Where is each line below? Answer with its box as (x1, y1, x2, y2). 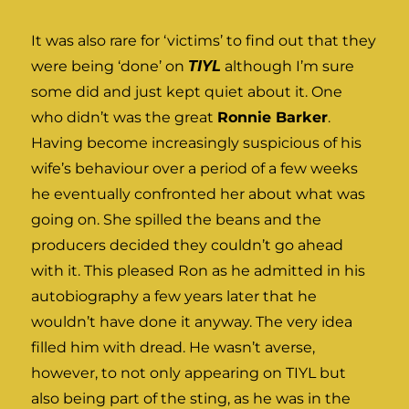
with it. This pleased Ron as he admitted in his (31, 261, 366, 279)
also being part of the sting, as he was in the (31, 389, 351, 407)
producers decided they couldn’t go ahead (31, 236, 344, 254)
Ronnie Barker (217, 108, 329, 126)
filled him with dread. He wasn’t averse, (31, 338, 316, 356)
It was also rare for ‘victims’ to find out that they (31, 31, 377, 49)
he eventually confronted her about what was (31, 184, 366, 203)
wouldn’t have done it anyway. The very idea (31, 312, 353, 330)
